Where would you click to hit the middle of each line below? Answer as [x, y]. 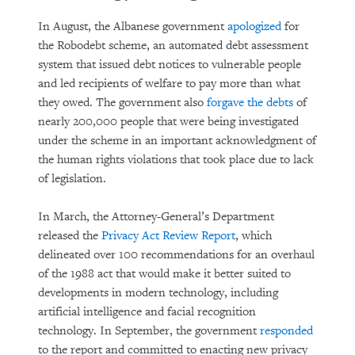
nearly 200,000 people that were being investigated [168, 122]
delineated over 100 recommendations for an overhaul [176, 255]
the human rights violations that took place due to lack [176, 160]
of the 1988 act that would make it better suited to [164, 274]
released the [70, 236]
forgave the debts [250, 103]
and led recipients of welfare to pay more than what [169, 84]
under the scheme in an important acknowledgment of [177, 141]
